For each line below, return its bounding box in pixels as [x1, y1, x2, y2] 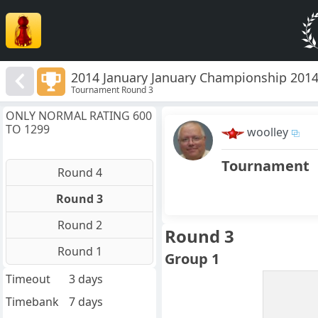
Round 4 [57, 165, 102, 181]
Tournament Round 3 [71, 83, 154, 96]
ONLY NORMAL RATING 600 [6, 108, 152, 124]
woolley [247, 124, 288, 141]
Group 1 [165, 249, 219, 269]
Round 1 [57, 243, 102, 260]
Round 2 [57, 217, 102, 234]
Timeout [6, 271, 50, 287]
